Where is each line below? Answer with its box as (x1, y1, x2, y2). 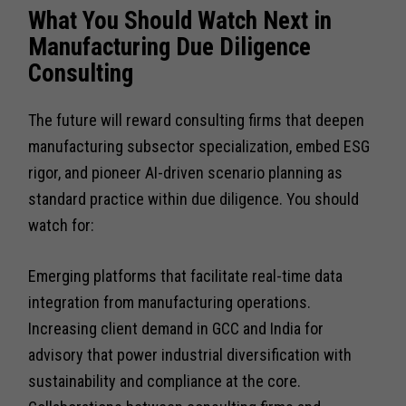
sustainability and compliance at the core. (28, 371, 302, 391)
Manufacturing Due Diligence (28, 32, 312, 62)
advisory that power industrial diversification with (28, 344, 353, 364)
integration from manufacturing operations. (28, 292, 312, 312)
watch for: (28, 215, 95, 235)
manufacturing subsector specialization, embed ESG (28, 136, 371, 156)
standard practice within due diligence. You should (28, 188, 360, 208)
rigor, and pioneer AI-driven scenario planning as (28, 162, 343, 182)
